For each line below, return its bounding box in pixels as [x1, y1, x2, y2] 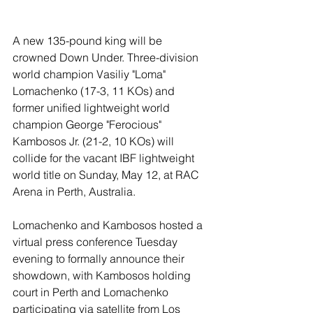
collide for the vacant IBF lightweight [13, 151, 197, 166]
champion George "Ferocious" [13, 117, 164, 132]
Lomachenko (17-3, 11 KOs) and [13, 84, 177, 99]
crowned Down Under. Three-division [13, 50, 201, 65]
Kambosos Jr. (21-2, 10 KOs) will [13, 134, 177, 149]
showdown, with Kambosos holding [13, 268, 194, 283]
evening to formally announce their [13, 252, 187, 266]
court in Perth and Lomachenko [13, 285, 171, 300]
